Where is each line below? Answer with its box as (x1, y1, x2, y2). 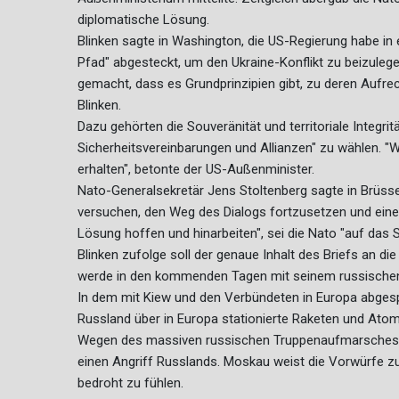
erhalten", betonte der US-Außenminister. (77, 161, 314, 178)
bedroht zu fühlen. (77, 375, 183, 392)
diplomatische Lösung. (77, 12, 209, 28)
